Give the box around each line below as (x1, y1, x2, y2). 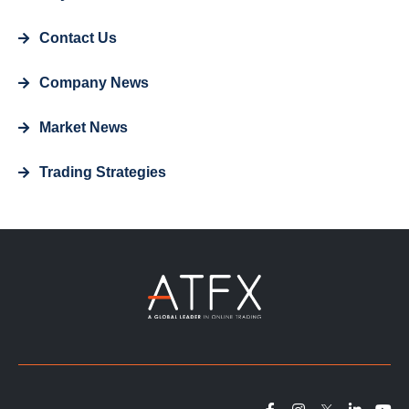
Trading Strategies (38, 164, 166, 181)
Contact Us (38, 30, 117, 47)
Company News (38, 75, 149, 91)
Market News (38, 120, 128, 136)
